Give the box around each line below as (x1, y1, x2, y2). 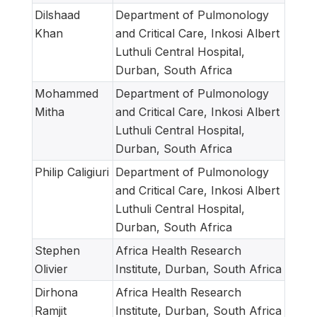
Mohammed (35, 86, 98, 100)
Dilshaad (35, 7, 80, 22)
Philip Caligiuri (35, 164, 109, 179)
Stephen (35, 243, 80, 258)
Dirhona (35, 284, 78, 299)
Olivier (35, 261, 68, 276)
